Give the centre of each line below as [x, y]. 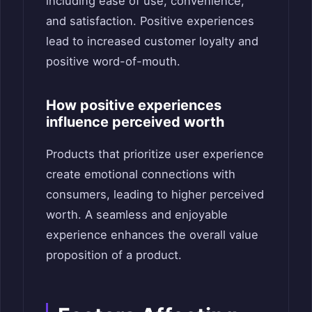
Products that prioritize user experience [155, 154]
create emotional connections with [141, 174]
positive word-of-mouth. [113, 61]
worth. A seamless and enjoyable [137, 214]
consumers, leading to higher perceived [155, 194]
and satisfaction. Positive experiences [150, 21]
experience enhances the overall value [152, 234]
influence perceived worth [135, 122]
